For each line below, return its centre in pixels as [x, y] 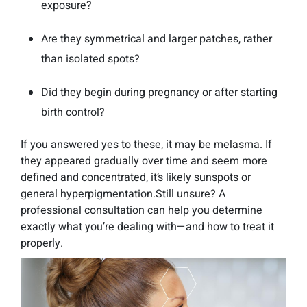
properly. [42, 244]
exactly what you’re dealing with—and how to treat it [147, 227]
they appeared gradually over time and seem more [144, 161]
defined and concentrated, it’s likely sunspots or [136, 178]
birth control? [73, 113]
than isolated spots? [90, 59]
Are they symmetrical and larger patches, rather [157, 39]
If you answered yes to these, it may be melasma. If [146, 145]
